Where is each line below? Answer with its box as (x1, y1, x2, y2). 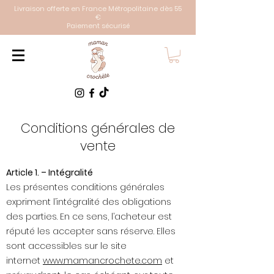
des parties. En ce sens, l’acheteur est (6, 210, 172, 223)
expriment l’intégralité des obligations (6, 196, 171, 209)
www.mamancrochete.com (43, 254, 162, 267)
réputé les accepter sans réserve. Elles (6, 225, 176, 238)
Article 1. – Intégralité (6, 166, 93, 179)
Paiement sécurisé (66, 21, 130, 31)
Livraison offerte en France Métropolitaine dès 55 (14, 4, 182, 13)
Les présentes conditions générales (6, 181, 165, 194)
